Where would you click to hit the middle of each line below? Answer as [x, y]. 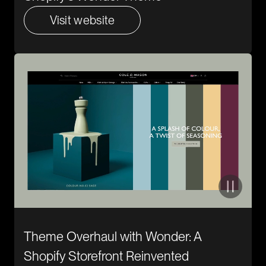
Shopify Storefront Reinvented [106, 256]
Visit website [82, 20]
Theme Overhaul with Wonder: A [113, 236]
